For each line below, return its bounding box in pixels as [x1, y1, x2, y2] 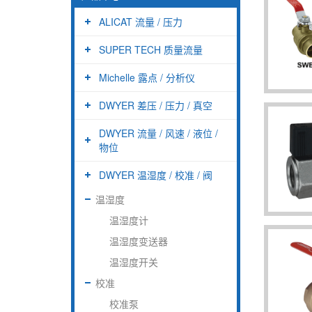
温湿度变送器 [109, 233, 168, 248]
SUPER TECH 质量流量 [99, 42, 203, 56]
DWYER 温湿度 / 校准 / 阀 [99, 167, 212, 182]
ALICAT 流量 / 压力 [99, 14, 182, 29]
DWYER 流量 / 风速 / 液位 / [99, 125, 218, 140]
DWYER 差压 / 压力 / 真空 [99, 97, 212, 112]
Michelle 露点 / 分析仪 [99, 70, 195, 84]
